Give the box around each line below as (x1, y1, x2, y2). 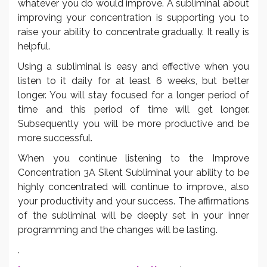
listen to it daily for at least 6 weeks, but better (18, 74, 249, 86)
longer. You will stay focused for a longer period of (18, 89, 249, 101)
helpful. (18, 40, 50, 52)
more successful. (18, 132, 92, 144)
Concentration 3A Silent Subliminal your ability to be (18, 166, 249, 178)
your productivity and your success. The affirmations (18, 195, 249, 207)
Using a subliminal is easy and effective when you (18, 60, 249, 72)
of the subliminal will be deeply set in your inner (18, 209, 249, 221)
